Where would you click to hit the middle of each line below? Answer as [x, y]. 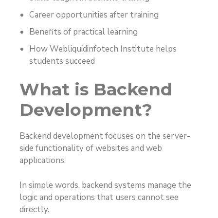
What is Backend [96, 90]
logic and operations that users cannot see [99, 197]
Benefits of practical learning [83, 32]
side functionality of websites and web [91, 148]
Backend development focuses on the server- [105, 136]
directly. [34, 209]
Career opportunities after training [94, 15]
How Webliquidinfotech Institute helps [103, 49]
